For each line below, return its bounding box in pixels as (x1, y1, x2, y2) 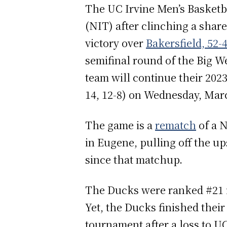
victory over (85, 35, 146, 50)
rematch (155, 117, 196, 132)
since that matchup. (85, 152, 185, 167)
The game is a (85, 117, 155, 132)
